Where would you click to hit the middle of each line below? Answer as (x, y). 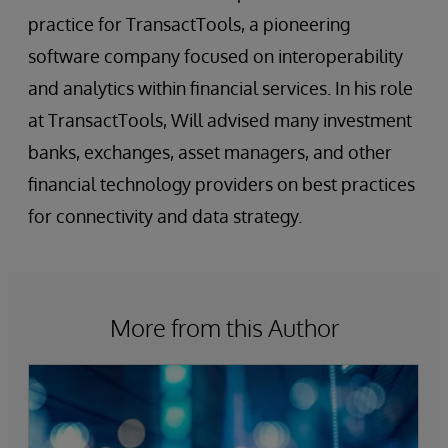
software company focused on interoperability (215, 56)
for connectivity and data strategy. (165, 216)
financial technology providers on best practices (221, 184)
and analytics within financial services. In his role (220, 88)
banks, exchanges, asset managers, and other (210, 152)
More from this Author (224, 327)
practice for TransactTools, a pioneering (189, 24)
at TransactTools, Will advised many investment (220, 120)
